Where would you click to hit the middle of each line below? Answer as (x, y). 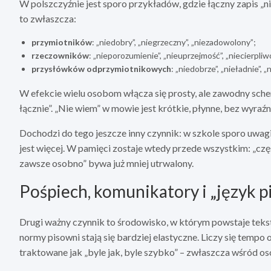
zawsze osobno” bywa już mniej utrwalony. (106, 163)
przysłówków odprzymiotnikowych (101, 69)
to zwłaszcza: (48, 19)
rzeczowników (60, 56)
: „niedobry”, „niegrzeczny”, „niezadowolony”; (174, 42)
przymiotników (62, 42)
